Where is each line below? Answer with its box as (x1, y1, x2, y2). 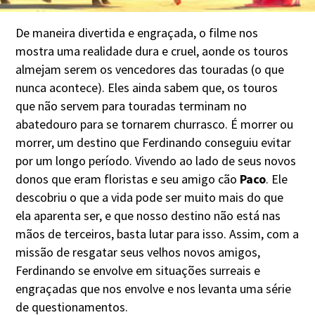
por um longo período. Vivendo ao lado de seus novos (15, 152, 297, 169)
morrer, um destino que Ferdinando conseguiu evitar (15, 134, 292, 150)
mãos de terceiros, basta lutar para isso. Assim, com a (15, 225, 300, 242)
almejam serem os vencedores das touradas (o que (15, 60, 285, 77)
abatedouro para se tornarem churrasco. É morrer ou (15, 115, 294, 132)
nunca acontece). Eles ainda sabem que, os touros (15, 79, 278, 96)
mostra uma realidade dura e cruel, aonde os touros (15, 42, 289, 59)
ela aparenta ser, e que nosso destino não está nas (15, 207, 281, 224)
